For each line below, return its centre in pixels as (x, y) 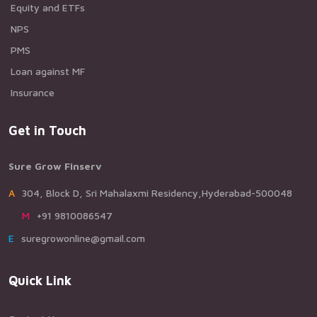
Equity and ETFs (48, 7)
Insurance (33, 92)
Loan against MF (48, 71)
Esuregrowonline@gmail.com (83, 238)
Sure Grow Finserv (55, 166)
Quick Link (40, 281)
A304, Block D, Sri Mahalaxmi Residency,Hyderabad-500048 (157, 193)
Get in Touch (47, 131)
